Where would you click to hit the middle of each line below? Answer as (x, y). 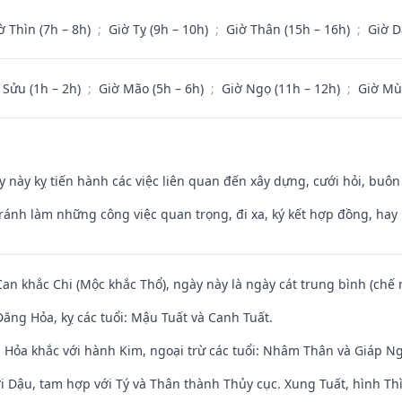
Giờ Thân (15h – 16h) (290, 29)
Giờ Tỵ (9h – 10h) (160, 29)
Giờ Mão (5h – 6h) (153, 88)
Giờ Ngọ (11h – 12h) (283, 88)
